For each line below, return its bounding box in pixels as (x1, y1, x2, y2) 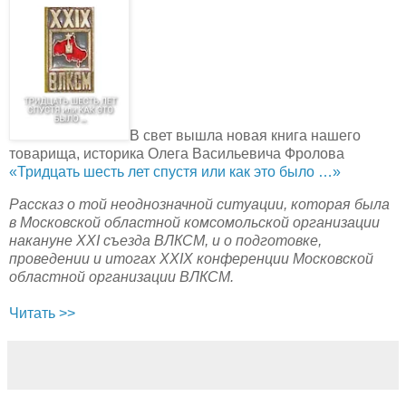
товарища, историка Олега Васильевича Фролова (9, 145, 344, 161)
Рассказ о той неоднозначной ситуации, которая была (9, 196, 390, 212)
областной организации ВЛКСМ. (9, 268, 234, 285)
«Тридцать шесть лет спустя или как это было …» (9, 163, 341, 179)
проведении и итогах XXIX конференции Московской (9, 250, 373, 266)
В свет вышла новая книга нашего (130, 127, 361, 143)
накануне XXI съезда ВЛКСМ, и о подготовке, (9, 232, 322, 248)
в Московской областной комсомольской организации (9, 214, 380, 230)
